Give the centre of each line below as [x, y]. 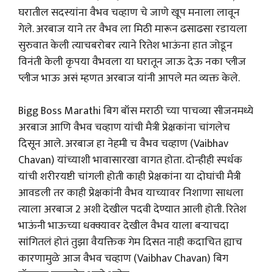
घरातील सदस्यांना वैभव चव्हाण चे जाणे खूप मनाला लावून [129, 13]
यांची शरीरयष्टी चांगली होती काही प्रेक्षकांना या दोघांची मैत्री [130, 177]
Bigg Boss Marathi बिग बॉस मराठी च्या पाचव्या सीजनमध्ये [136, 111]
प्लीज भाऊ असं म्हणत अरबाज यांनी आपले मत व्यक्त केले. [129, 78]
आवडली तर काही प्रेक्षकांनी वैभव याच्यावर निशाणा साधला [131, 193]
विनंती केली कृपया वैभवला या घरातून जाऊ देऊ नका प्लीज [132, 62]
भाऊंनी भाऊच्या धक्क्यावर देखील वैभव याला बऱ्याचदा [124, 226]
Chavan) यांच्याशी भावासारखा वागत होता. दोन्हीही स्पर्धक [130, 160]
